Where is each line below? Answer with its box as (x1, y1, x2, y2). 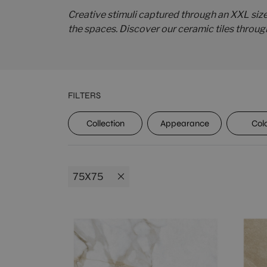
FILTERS (68, 90, 101, 101)
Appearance (160, 118, 209, 129)
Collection (86, 118, 125, 129)
